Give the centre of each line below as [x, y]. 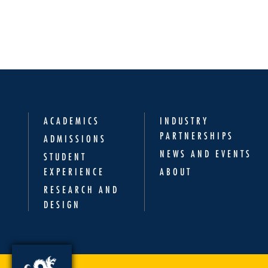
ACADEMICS [72, 121]
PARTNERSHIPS [197, 135]
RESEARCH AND [81, 189]
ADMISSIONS [75, 138]
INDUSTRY [185, 121]
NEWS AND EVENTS [206, 153]
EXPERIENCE [74, 171]
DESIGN [62, 204]
